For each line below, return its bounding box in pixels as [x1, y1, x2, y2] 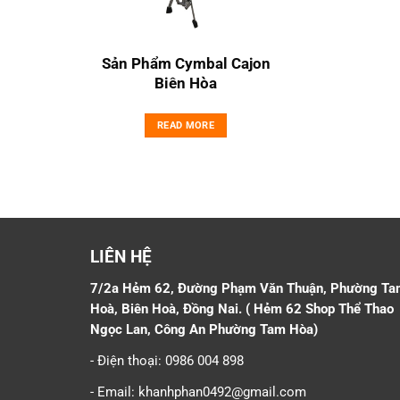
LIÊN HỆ [89, 246, 152, 267]
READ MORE [157, 120, 214, 132]
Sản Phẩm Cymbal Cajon [101, 54, 271, 72]
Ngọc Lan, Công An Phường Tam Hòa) [89, 321, 318, 337]
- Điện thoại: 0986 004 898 [89, 352, 244, 369]
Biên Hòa [154, 73, 217, 92]
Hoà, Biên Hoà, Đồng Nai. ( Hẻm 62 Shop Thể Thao [89, 300, 394, 317]
